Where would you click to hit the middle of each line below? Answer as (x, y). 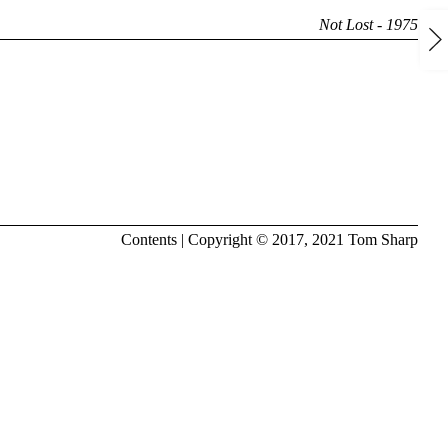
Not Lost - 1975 (368, 24)
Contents (149, 239)
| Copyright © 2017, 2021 (262, 239)
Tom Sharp (383, 239)
